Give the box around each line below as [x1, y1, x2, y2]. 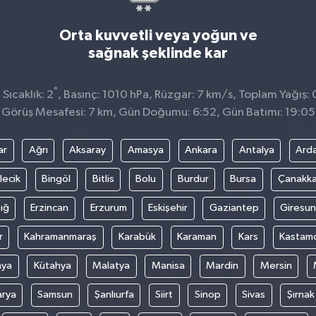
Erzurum [90, 202, 127, 214]
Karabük [118, 231, 156, 243]
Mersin [260, 260, 292, 272]
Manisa [151, 260, 185, 272]
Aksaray [69, 145, 106, 156]
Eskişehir [148, 202, 188, 214]
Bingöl [42, 174, 71, 185]
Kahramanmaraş [24, 231, 97, 243]
